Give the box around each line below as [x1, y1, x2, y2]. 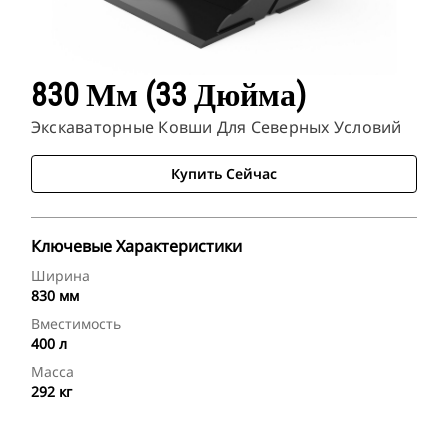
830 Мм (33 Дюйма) [31, 76, 306, 115]
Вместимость [31, 314, 121, 334]
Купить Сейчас [171, 164, 277, 184]
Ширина [31, 266, 90, 286]
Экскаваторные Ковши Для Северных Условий [31, 116, 402, 139]
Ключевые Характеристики [31, 235, 242, 258]
